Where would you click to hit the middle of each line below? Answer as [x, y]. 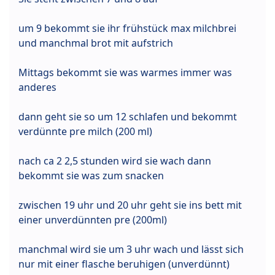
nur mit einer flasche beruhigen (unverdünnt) [124, 264]
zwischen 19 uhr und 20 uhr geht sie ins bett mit [130, 205]
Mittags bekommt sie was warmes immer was [125, 73]
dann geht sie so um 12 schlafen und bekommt [128, 117]
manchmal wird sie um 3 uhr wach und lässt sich [131, 250]
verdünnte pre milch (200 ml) [85, 132]
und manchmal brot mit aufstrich [96, 43]
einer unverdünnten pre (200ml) [93, 220]
